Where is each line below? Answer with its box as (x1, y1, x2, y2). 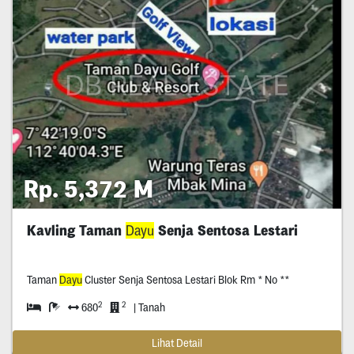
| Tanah (133, 301, 165, 314)
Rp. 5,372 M (24, 173, 153, 204)
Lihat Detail (152, 337, 202, 350)
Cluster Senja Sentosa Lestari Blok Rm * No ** (81, 273, 289, 287)
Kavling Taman (26, 222, 126, 239)
